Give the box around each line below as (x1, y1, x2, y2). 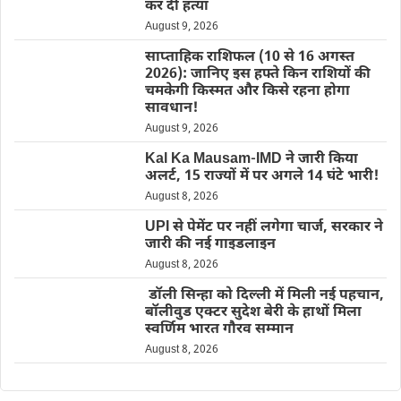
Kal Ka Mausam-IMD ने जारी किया (144, 149, 358, 169)
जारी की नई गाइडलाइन (144, 235, 276, 254)
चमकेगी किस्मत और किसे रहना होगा (144, 81, 350, 101)
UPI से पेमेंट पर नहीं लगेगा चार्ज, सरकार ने (144, 218, 383, 237)
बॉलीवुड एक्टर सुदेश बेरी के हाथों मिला (144, 303, 362, 322)
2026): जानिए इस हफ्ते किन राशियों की (144, 64, 371, 84)
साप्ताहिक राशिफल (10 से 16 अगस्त (144, 47, 354, 67)
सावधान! (144, 98, 198, 118)
